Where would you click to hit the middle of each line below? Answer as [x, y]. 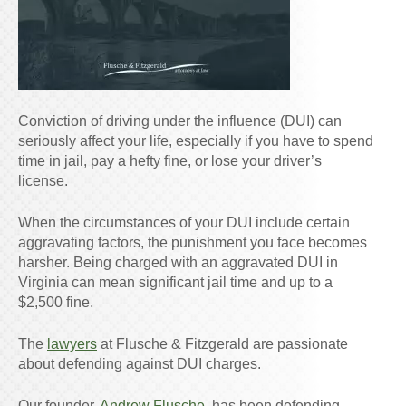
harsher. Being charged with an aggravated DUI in [178, 262]
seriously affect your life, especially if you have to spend [196, 140]
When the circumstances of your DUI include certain [184, 222]
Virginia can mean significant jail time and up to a [175, 282]
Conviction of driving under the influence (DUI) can [180, 121]
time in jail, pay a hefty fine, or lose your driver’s [170, 160]
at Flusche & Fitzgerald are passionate [222, 343]
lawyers [72, 343]
